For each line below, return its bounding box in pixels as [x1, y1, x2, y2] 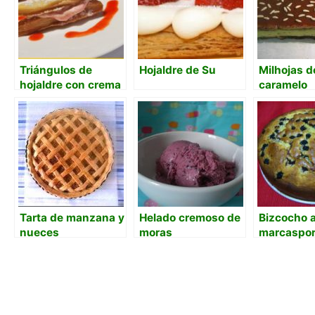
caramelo [259, 77, 307, 91]
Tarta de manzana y [20, 210, 124, 224]
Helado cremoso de [139, 210, 240, 224]
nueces [20, 225, 59, 239]
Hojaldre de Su [139, 63, 216, 77]
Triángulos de [20, 63, 92, 77]
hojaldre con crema [20, 77, 121, 91]
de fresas [20, 92, 70, 106]
